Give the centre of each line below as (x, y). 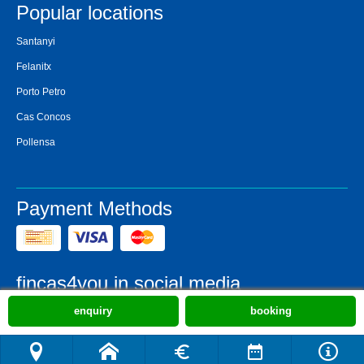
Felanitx (34, 67)
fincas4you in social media (128, 284)
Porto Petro (41, 92)
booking (271, 311)
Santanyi (36, 42)
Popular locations (90, 13)
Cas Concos (43, 117)
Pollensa (36, 143)
